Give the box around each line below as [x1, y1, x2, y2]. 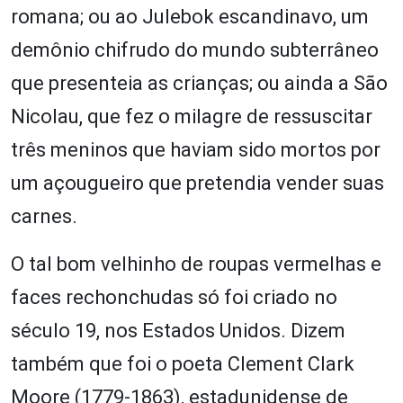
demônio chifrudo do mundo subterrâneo [11, 38, 379, 61]
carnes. [11, 204, 77, 228]
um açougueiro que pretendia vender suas [11, 171, 384, 194]
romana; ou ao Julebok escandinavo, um [11, 4, 369, 28]
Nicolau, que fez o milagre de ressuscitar [11, 104, 372, 128]
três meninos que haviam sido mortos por [11, 138, 381, 161]
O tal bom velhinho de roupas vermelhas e [11, 252, 381, 275]
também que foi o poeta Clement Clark [11, 352, 354, 375]
